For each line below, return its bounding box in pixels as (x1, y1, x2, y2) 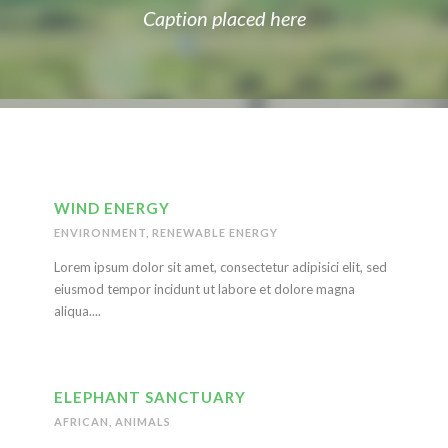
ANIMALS (115, 415, 171, 428)
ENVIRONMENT (54, 226, 146, 239)
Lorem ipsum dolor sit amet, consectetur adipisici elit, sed (54, 259, 387, 275)
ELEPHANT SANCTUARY (54, 388, 246, 406)
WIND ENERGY (54, 199, 170, 217)
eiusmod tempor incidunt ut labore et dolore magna (54, 281, 355, 297)
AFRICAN (54, 415, 109, 428)
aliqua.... (54, 303, 101, 319)
